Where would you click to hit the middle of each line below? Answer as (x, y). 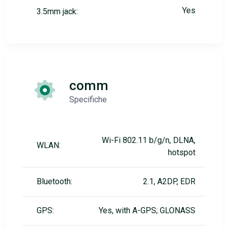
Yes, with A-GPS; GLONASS (147, 211)
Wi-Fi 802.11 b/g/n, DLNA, (149, 140)
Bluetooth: (54, 182)
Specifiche (88, 100)
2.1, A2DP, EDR (169, 182)
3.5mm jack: (57, 12)
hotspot (182, 153)
